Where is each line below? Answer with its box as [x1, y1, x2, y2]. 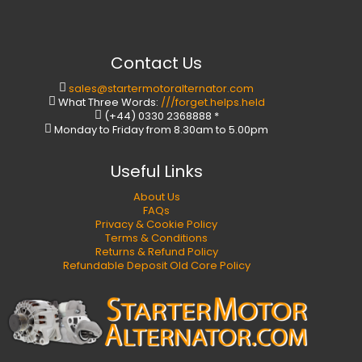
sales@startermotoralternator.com [69, 80, 255, 96]
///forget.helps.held [160, 94, 265, 110]
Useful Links [110, 159, 203, 183]
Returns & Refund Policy [95, 243, 218, 259]
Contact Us [111, 51, 203, 74]
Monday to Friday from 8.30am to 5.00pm [54, 121, 269, 137]
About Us [133, 188, 180, 204]
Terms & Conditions [105, 229, 208, 246]
